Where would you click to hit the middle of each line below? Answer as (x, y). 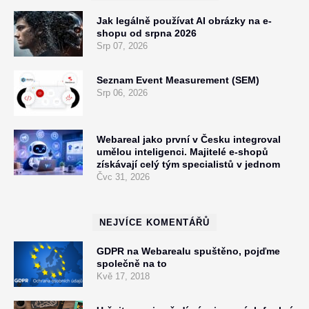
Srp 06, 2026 (122, 93)
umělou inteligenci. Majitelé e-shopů (182, 152)
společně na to (132, 263)
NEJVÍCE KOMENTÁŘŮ (154, 222)
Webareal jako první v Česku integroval (189, 139)
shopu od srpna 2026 (147, 33)
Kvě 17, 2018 (123, 276)
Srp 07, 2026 (122, 46)
